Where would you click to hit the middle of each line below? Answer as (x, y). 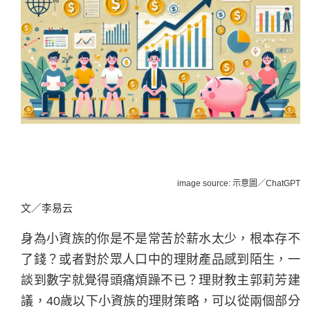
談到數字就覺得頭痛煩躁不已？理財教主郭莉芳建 (161, 280)
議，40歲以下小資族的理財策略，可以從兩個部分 (161, 301)
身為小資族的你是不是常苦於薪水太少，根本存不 (161, 238)
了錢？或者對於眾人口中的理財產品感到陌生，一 (161, 259)
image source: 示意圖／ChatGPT (238, 183)
